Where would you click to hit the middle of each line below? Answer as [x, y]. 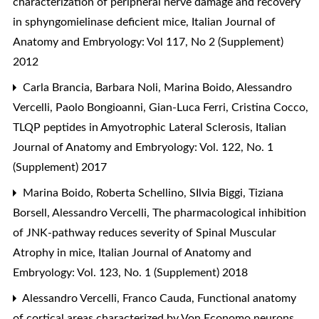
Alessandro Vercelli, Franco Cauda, [109, 298]
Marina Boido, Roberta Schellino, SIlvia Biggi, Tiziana [152, 193]
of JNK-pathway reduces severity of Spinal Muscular [145, 232]
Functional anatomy [247, 298]
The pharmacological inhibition [229, 213]
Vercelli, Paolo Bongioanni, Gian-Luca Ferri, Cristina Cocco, [161, 107]
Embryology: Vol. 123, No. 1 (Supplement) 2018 [130, 272]
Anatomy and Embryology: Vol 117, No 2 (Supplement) [148, 42]
